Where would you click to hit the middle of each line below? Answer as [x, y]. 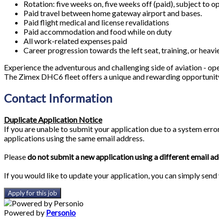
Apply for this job [33, 193]
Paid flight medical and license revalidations [96, 22]
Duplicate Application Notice [53, 119]
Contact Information [58, 98]
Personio [61, 212]
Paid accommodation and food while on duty [98, 32]
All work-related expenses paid [75, 41]
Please [16, 156]
